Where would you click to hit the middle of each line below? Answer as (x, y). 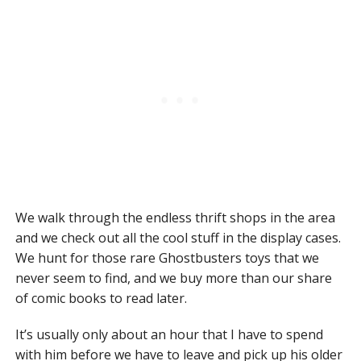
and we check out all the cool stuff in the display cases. (178, 238)
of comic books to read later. (101, 299)
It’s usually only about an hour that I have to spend (169, 335)
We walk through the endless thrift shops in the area (175, 218)
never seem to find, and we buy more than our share (173, 278)
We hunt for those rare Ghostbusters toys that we (167, 258)
